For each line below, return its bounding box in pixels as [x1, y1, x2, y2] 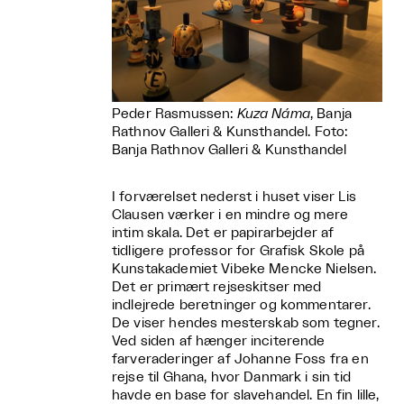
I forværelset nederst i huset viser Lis [112, 190, 356, 205]
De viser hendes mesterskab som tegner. [112, 317, 380, 331]
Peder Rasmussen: [112, 107, 237, 122]
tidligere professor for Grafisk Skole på [112, 244, 364, 259]
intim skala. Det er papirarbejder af [112, 226, 335, 241]
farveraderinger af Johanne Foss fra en [112, 353, 369, 367]
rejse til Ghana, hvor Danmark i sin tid [112, 371, 351, 385]
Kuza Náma [236, 107, 310, 122]
